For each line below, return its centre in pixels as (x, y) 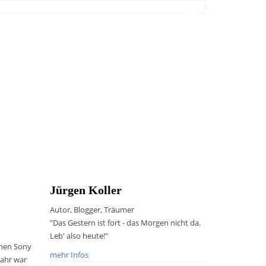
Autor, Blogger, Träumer (92, 210)
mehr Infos (69, 255)
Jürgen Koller (85, 190)
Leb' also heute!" (79, 236)
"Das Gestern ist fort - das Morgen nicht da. (125, 223)
